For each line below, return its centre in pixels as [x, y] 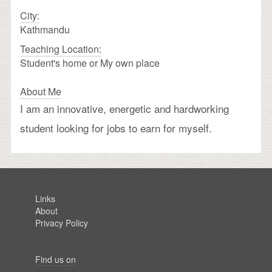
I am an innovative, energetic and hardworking [124, 108]
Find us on [56, 259]
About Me [41, 91]
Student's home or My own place [90, 63]
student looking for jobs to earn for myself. [116, 127]
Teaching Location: [61, 49]
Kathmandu [45, 29]
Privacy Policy [62, 223]
